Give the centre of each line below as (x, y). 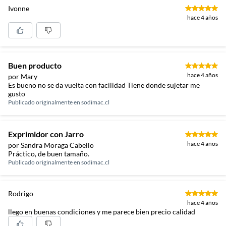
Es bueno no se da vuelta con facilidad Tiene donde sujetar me (104, 85)
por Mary (23, 76)
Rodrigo (21, 193)
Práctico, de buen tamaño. (49, 153)
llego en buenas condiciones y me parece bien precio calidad (102, 211)
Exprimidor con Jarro (46, 134)
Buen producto (35, 65)
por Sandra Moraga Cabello (51, 145)
